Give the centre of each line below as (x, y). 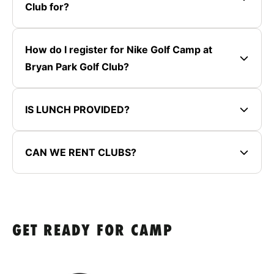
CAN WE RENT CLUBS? (81, 152)
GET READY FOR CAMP (93, 231)
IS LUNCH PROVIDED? (77, 109)
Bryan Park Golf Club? (77, 66)
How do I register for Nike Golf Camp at (119, 49)
